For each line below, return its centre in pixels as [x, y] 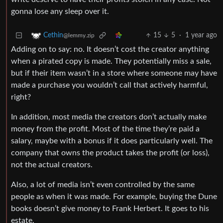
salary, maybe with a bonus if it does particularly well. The [112, 141]
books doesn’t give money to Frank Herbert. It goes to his [110, 209]
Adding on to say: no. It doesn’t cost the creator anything [110, 50]
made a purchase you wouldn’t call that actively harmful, [110, 85]
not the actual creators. [52, 165]
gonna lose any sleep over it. [60, 12]
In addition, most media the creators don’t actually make [109, 117]
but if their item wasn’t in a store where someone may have [114, 73]
